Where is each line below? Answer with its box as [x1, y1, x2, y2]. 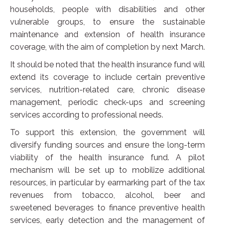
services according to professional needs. [10, 109, 163, 120]
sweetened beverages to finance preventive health [10, 202, 205, 212]
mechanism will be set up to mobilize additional [10, 165, 205, 175]
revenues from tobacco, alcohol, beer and [10, 190, 205, 200]
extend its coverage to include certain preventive [10, 72, 205, 82]
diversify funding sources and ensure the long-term [10, 140, 205, 150]
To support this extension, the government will [10, 127, 205, 137]
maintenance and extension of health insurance [10, 29, 205, 39]
